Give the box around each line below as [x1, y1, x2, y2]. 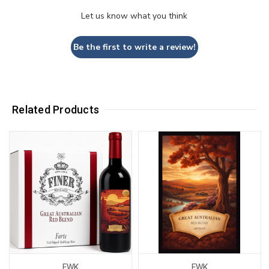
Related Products [12, 103, 100, 116]
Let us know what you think [81, 10, 188, 22]
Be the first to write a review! [73, 41, 196, 53]
